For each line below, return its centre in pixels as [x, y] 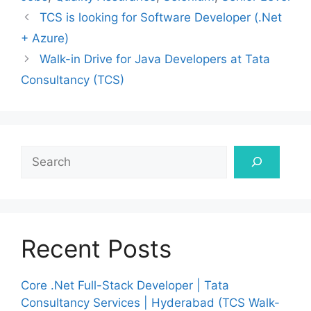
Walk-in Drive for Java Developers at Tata [155, 59]
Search [40, 153]
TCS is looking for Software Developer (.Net [161, 17]
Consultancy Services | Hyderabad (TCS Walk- [150, 302]
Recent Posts [96, 248]
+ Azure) [45, 38]
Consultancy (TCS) [73, 79]
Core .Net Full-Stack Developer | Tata [125, 285]
